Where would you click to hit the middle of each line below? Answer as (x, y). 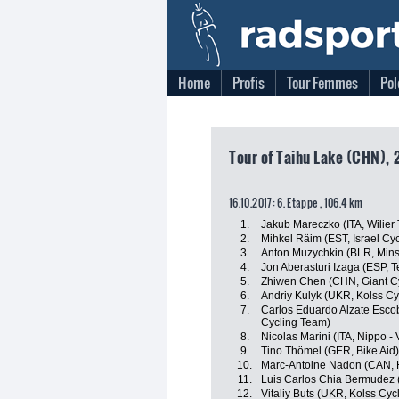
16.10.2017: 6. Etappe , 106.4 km (296, 203)
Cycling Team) (296, 322)
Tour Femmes (322, 83)
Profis (248, 83)
